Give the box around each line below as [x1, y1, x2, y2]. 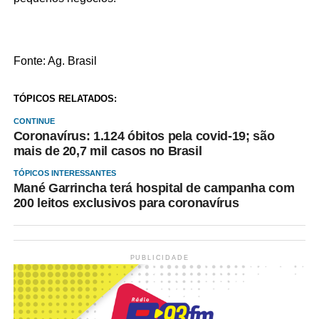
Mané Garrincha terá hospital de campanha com [13, 181, 295, 195]
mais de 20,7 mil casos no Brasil [13, 144, 202, 158]
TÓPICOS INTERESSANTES [13, 169, 116, 177]
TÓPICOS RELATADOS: [13, 93, 117, 104]
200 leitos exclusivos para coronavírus [13, 196, 239, 210]
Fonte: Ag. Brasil [13, 55, 97, 67]
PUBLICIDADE [130, 254, 189, 261]
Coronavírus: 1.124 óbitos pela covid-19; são [13, 129, 275, 143]
